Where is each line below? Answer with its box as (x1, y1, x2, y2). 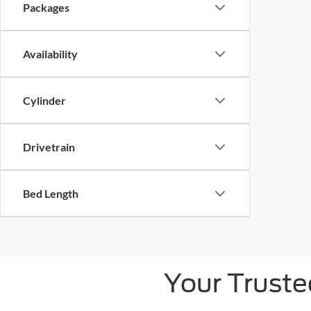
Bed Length (23, 187, 78, 200)
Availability (23, 47, 78, 60)
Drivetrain (23, 140, 75, 153)
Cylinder (23, 94, 66, 107)
